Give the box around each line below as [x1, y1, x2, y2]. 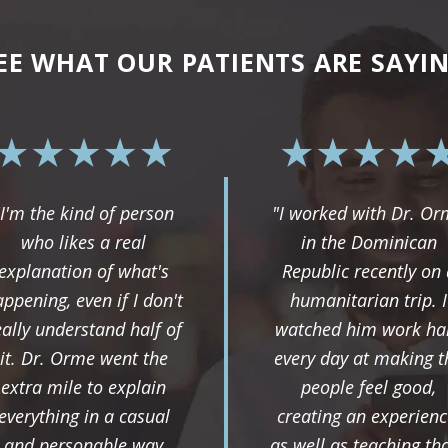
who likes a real [21, 229, 146, 254]
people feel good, [301, 374, 436, 399]
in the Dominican [300, 229, 437, 254]
